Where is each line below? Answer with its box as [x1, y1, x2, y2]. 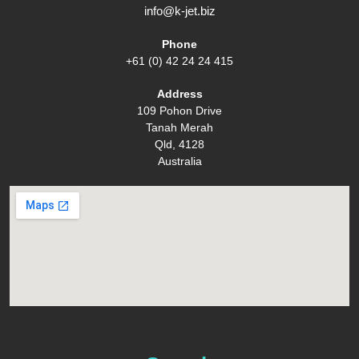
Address [156, 87, 203, 101]
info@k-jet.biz [143, 4, 216, 18]
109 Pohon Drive [137, 104, 222, 118]
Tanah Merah [146, 121, 213, 135]
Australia [157, 155, 202, 168]
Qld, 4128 [155, 138, 204, 151]
